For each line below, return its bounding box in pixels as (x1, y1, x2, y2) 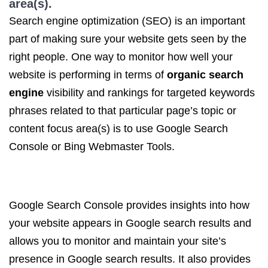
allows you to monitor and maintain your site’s (9, 235, 226, 247)
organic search (167, 69, 243, 81)
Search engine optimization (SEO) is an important (9, 15, 245, 27)
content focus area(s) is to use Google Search (9, 123, 228, 135)
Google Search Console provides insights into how (9, 199, 249, 211)
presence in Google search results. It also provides (9, 253, 251, 265)
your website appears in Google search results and (9, 217, 251, 229)
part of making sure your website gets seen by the (9, 33, 246, 45)
